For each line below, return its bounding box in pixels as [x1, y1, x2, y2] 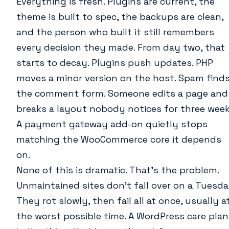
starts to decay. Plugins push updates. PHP [16, 56, 213, 68]
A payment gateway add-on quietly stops [16, 118, 208, 130]
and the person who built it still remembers [16, 26, 214, 38]
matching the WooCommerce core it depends [16, 133, 221, 145]
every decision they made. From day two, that [16, 41, 225, 53]
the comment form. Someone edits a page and [16, 87, 228, 99]
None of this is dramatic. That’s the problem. [16, 164, 219, 176]
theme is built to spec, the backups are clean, [16, 10, 223, 22]
